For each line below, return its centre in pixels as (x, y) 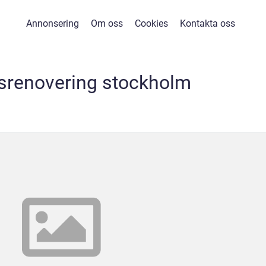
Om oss (107, 23)
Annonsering (52, 23)
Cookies (151, 23)
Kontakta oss (207, 23)
